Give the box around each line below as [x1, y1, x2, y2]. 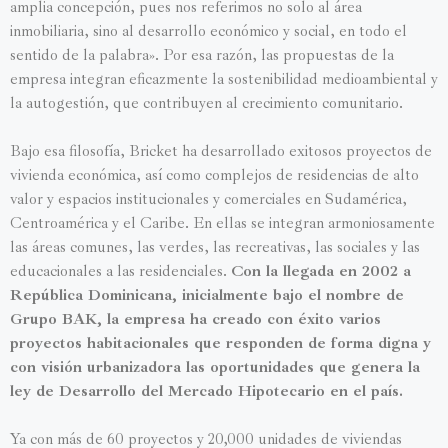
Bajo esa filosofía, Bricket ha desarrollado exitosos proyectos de [10, 140, 432, 161]
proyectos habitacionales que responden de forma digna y [10, 332, 431, 353]
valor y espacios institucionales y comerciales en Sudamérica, [10, 188, 407, 209]
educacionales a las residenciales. [10, 260, 231, 281]
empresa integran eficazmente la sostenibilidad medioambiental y [10, 68, 438, 89]
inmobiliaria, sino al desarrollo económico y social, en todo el [10, 20, 407, 41]
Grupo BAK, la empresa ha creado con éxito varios [10, 308, 381, 329]
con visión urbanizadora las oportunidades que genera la [10, 356, 420, 377]
